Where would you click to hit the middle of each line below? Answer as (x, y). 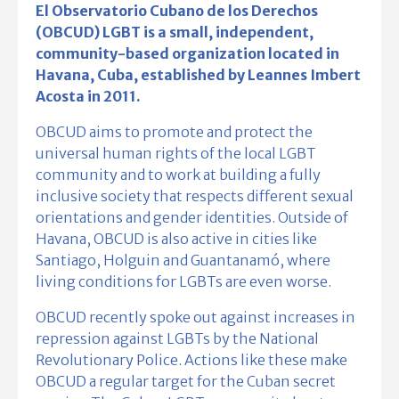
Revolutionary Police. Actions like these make (191, 360)
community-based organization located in (187, 53)
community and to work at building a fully (178, 175)
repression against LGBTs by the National (177, 338)
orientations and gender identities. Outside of (192, 217)
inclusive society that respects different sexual (195, 196)
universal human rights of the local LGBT (176, 153)
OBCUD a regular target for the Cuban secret (186, 381)
